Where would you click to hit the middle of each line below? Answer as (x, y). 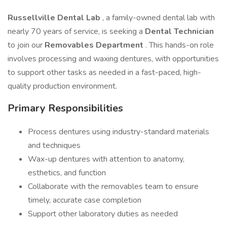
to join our (26, 45)
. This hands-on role (180, 45)
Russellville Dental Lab (55, 18)
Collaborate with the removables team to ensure (113, 186)
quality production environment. (62, 86)
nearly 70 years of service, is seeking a (76, 31)
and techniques (54, 145)
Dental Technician (179, 31)
